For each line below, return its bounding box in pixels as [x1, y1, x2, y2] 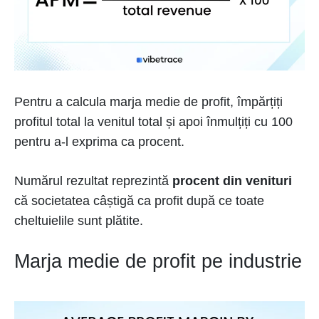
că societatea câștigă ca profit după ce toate [14, 194, 264, 208]
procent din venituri [172, 174, 292, 188]
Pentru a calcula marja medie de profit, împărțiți [14, 95, 283, 109]
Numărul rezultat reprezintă [14, 174, 172, 188]
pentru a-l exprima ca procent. [14, 135, 184, 149]
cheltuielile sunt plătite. [14, 214, 143, 228]
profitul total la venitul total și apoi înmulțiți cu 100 [14, 115, 293, 129]
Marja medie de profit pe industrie [14, 251, 302, 272]
